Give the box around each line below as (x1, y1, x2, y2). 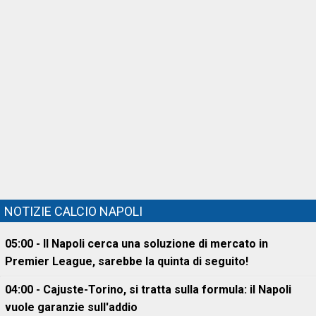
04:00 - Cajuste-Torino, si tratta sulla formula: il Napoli (5, 283, 291, 296)
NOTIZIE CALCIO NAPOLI (4, 204, 142, 219)
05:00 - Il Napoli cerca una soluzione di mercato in (5, 237, 268, 250)
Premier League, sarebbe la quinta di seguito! (5, 255, 248, 268)
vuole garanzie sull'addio (5, 300, 138, 314)
